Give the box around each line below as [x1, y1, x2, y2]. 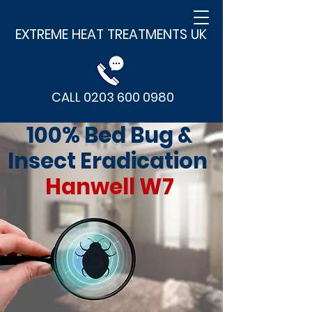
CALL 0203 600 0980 [52, 88, 174, 106]
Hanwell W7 [45, 171, 174, 202]
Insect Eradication [7, 146, 212, 176]
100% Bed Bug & [26, 120, 193, 150]
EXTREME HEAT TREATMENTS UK [15, 25, 207, 44]
